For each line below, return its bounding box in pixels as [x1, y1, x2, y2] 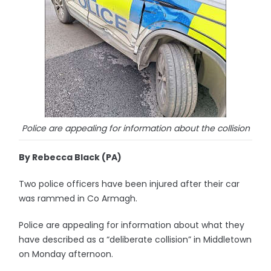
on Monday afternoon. [19, 248, 114, 260]
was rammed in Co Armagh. [19, 192, 138, 204]
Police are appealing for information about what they [19, 219, 245, 231]
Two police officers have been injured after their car [19, 178, 240, 190]
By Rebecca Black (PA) [19, 151, 122, 163]
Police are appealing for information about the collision [21, 122, 250, 134]
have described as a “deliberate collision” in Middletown [19, 233, 252, 246]
